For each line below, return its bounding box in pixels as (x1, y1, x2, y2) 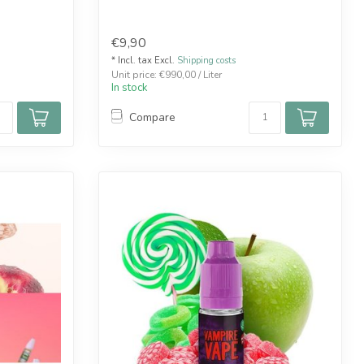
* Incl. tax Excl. (111, 54, 177, 67)
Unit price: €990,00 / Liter (111, 67, 222, 81)
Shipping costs (177, 54, 236, 67)
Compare (129, 110, 175, 126)
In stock (111, 80, 148, 95)
